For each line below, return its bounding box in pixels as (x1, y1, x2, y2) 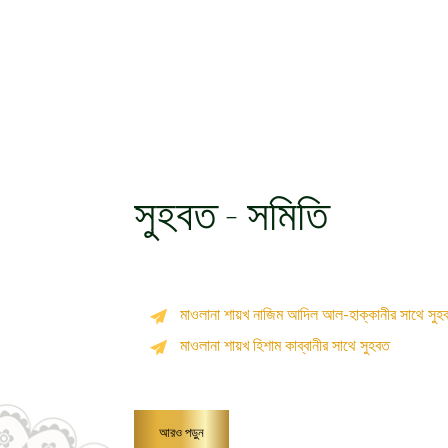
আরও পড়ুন (159, 423, 205, 442)
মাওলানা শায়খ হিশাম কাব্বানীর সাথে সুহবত (180, 335, 391, 358)
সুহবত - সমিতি (134, 197, 329, 241)
